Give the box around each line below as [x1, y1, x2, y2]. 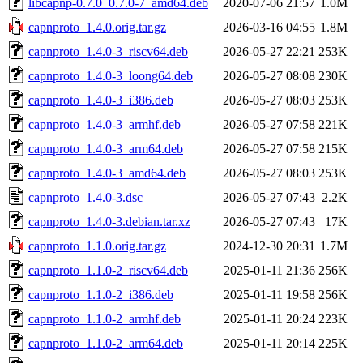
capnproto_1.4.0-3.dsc [28, 190, 143, 204]
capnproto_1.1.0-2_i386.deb [28, 287, 173, 301]
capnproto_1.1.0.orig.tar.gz [28, 238, 166, 253]
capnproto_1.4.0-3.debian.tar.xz [28, 214, 190, 228]
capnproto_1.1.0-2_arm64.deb [28, 335, 183, 350]
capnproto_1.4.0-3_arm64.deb [28, 141, 183, 156]
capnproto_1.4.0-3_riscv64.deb [28, 44, 188, 58]
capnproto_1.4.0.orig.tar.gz [28, 19, 166, 34]
